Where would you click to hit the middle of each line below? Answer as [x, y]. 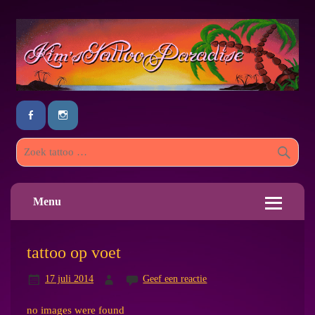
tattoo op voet [73, 252]
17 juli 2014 [69, 279]
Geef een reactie [175, 279]
